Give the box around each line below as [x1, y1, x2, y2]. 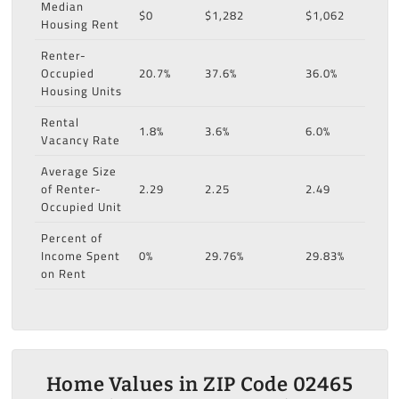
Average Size [40, 160, 117, 183]
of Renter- [40, 178, 102, 200]
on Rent [40, 263, 86, 285]
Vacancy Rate [40, 129, 120, 151]
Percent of [40, 227, 102, 249]
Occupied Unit [40, 196, 122, 218]
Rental [40, 111, 79, 134]
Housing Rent [40, 13, 119, 36]
